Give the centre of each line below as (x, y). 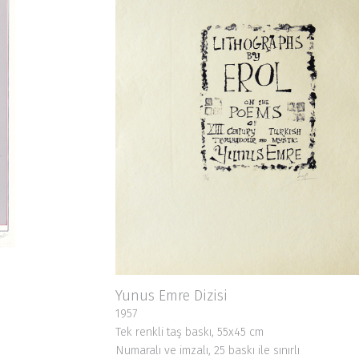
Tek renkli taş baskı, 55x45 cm (190, 332)
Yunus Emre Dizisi (171, 295)
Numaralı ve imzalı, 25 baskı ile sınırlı (208, 350)
